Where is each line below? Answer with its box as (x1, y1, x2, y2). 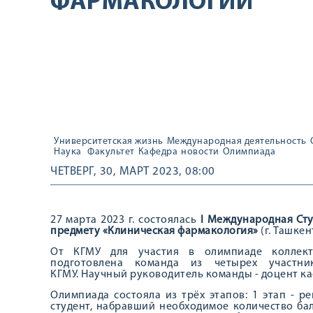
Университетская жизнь (54, 136, 163, 147)
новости (181, 147, 219, 157)
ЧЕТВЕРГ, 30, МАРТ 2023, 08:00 (50, 166, 215, 177)
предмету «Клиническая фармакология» (50, 226, 261, 237)
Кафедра (138, 147, 177, 157)
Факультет (87, 147, 135, 157)
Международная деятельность (166, 136, 307, 147)
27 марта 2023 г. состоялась (50, 214, 201, 226)
